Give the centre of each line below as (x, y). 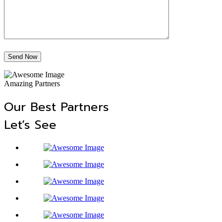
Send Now (23, 56)
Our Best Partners (56, 107)
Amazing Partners (32, 83)
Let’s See (30, 125)
